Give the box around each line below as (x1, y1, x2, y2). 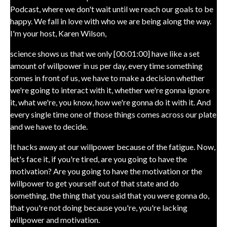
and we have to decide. (10, 122, 88, 131)
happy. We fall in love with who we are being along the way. (10, 16, 211, 26)
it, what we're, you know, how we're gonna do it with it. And (10, 97, 211, 107)
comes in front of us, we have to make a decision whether (10, 73, 205, 83)
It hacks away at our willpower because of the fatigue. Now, (10, 142, 215, 152)
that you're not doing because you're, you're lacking (10, 203, 187, 212)
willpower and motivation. (10, 215, 100, 224)
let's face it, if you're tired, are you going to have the (10, 154, 187, 164)
